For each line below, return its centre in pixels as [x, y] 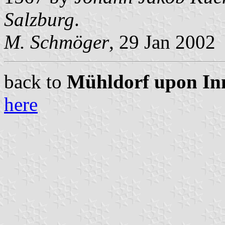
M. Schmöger [57, 42]
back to [35, 81]
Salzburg [39, 19]
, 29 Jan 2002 [162, 42]
